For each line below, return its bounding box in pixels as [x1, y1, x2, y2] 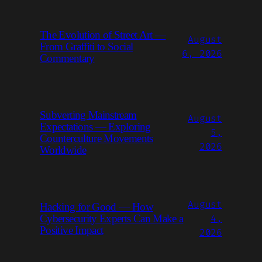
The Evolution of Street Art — [40, 29, 166, 41]
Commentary [40, 53, 95, 64]
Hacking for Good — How [40, 201, 153, 213]
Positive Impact [40, 225, 104, 236]
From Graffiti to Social [40, 41, 133, 53]
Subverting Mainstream [40, 109, 137, 121]
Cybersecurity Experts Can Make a [40, 213, 184, 225]
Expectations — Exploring [40, 121, 151, 133]
